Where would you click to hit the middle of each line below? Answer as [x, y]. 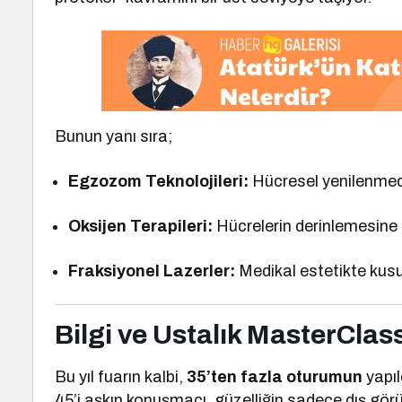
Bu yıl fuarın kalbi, [121, 377]
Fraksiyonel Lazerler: [152, 271]
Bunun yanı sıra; [114, 136]
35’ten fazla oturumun [275, 377]
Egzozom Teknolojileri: [159, 181]
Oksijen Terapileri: [141, 226]
